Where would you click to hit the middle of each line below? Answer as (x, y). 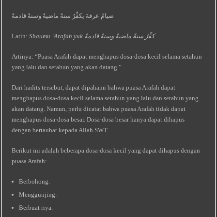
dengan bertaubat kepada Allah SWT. (60, 130)
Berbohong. (35, 181)
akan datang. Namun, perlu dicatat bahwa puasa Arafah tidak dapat (99, 109)
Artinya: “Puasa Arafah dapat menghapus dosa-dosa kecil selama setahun (107, 56)
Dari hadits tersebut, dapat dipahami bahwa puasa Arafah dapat (94, 87)
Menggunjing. (38, 194)
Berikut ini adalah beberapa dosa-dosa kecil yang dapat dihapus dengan (106, 150)
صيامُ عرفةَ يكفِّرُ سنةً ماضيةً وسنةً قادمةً (63, 16)
